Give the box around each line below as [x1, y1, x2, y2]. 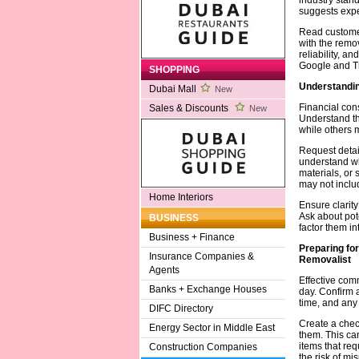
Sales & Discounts [148, 103, 231, 115]
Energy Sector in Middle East [148, 322, 275, 334]
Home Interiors [148, 192, 213, 204]
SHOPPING [148, 64, 200, 76]
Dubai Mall [148, 83, 196, 95]
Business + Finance [148, 232, 235, 244]
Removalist [298, 253, 351, 265]
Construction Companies [148, 341, 257, 353]
